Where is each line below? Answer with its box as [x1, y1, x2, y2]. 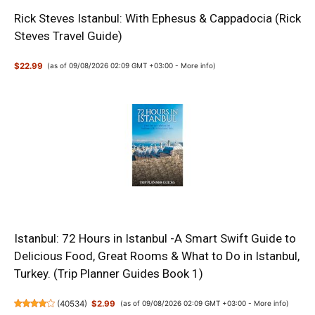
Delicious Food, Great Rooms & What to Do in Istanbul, [14, 249, 300, 264]
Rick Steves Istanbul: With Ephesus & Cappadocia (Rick [14, 11, 301, 26]
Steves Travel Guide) [14, 29, 122, 44]
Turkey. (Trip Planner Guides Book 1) [14, 266, 203, 281]
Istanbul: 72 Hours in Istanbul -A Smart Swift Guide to [14, 231, 296, 246]
